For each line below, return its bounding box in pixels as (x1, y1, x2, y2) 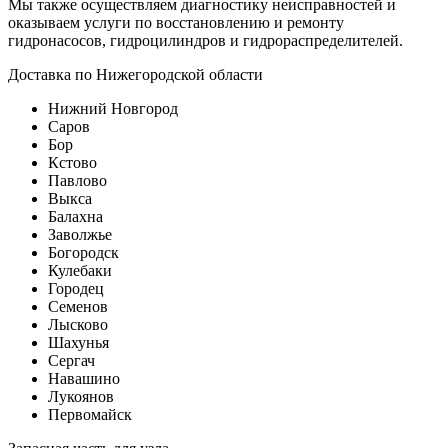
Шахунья (48, 333, 109, 351)
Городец (48, 279, 104, 297)
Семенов (48, 297, 108, 315)
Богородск (48, 243, 119, 261)
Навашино (48, 369, 120, 387)
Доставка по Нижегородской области (8, 65, 263, 83)
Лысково (48, 315, 108, 333)
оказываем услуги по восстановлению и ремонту (8, 13, 344, 31)
